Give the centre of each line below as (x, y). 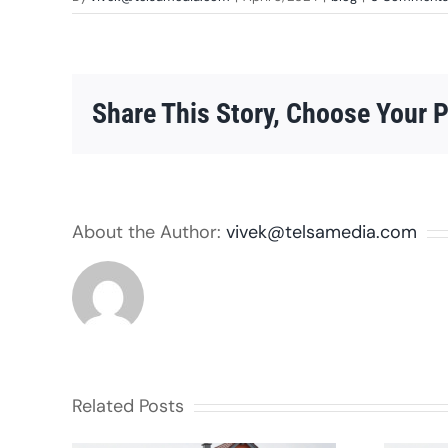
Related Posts (128, 406)
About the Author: (149, 232)
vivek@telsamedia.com (321, 232)
